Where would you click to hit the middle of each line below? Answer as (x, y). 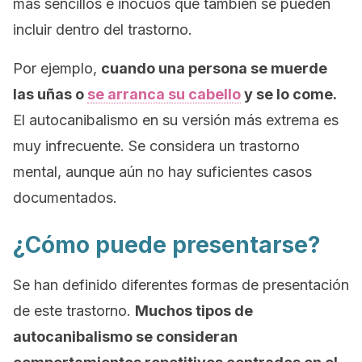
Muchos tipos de (194, 311)
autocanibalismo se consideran (125, 337)
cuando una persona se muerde (214, 68)
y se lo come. (289, 94)
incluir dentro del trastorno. (103, 29)
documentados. (65, 198)
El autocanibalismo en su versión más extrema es (176, 120)
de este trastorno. (74, 311)
